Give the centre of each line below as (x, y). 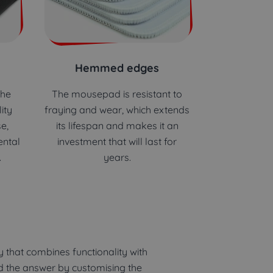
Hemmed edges (117, 68)
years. (117, 157)
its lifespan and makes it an (117, 125)
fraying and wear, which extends (117, 109)
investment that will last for (117, 141)
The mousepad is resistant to (117, 94)
